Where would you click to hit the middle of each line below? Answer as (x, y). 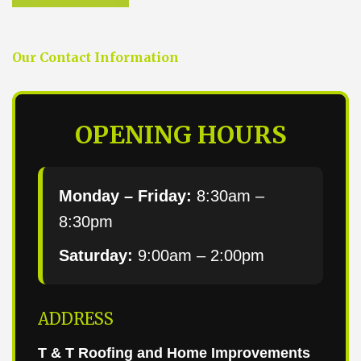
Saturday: (96, 255)
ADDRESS (76, 318)
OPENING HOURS (180, 134)
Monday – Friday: (125, 195)
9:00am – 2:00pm (199, 255)
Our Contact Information (95, 57)
